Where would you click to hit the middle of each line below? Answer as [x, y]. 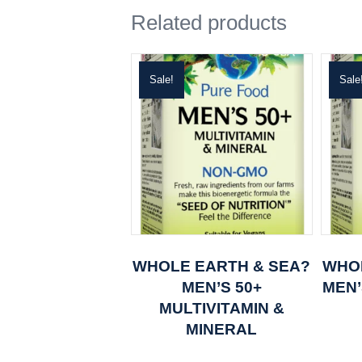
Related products [209, 23]
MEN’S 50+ [221, 287]
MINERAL [222, 329]
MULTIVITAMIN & [221, 308]
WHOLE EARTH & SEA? [222, 266]
